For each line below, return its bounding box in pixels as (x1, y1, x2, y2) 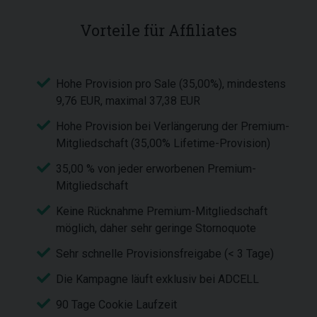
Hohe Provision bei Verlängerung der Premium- (56, 120, 289, 133)
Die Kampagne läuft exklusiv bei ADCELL (56, 272, 259, 286)
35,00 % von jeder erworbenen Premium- (56, 162, 256, 175)
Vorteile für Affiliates (80, 20, 237, 40)
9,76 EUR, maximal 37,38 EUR (56, 94, 200, 108)
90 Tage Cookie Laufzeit (56, 298, 177, 311)
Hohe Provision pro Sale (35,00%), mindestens (56, 77, 286, 91)
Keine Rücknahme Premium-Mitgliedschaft (56, 204, 267, 218)
